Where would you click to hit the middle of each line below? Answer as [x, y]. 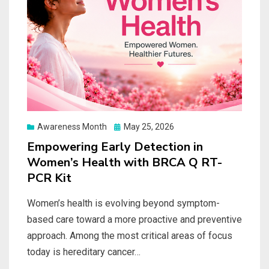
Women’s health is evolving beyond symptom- [123, 203]
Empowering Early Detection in [115, 147]
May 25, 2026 [149, 126]
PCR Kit [49, 178]
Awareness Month [72, 126]
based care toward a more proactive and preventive [134, 219]
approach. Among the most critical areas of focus [130, 235]
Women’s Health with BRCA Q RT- [125, 162]
